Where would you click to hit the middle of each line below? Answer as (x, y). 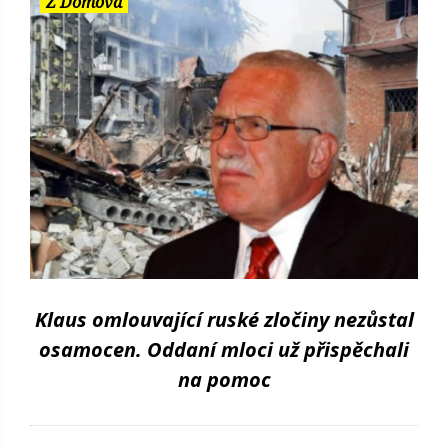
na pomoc (224, 380)
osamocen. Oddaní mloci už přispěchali (224, 350)
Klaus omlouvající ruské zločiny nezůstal (224, 320)
